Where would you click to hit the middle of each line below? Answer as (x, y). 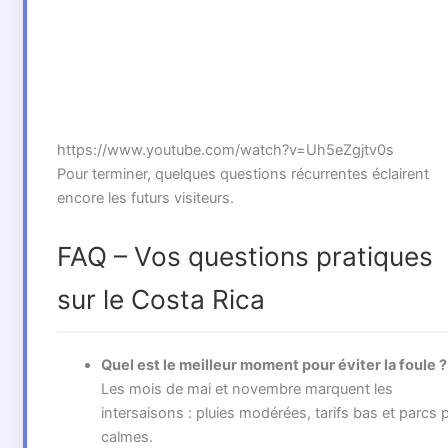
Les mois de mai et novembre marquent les (246, 389)
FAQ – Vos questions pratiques (244, 257)
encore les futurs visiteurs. (145, 197)
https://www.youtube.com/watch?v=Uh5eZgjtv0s (225, 149)
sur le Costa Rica (160, 300)
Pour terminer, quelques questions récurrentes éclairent (242, 173)
